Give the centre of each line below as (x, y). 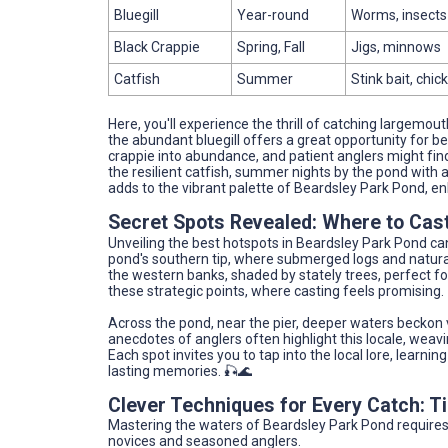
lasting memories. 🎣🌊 (180, 370)
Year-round (273, 14)
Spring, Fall (271, 46)
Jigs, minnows (396, 46)
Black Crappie (157, 46)
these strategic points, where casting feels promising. (276, 290)
